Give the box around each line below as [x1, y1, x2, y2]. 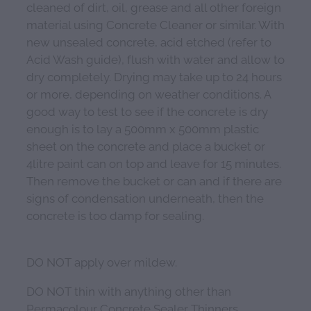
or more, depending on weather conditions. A [26, 85, 271, 102]
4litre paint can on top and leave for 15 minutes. [26, 154, 281, 171]
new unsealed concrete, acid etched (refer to [26, 33, 271, 50]
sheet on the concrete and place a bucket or [26, 137, 265, 154]
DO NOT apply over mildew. [26, 253, 177, 270]
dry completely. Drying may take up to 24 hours [26, 67, 282, 85]
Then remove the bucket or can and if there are [26, 171, 282, 189]
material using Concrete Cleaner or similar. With [26, 15, 285, 33]
